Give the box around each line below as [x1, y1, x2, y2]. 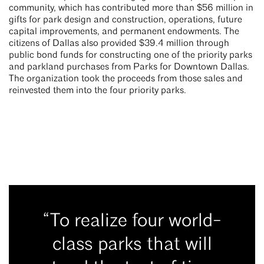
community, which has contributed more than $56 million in [9, 3, 253, 13]
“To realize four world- [42, 212, 222, 231]
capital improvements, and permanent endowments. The [9, 27, 239, 37]
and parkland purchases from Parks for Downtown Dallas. [9, 62, 249, 72]
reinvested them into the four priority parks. [9, 85, 189, 95]
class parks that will [52, 235, 212, 255]
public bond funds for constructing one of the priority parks [9, 50, 252, 60]
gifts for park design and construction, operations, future [9, 15, 242, 25]
